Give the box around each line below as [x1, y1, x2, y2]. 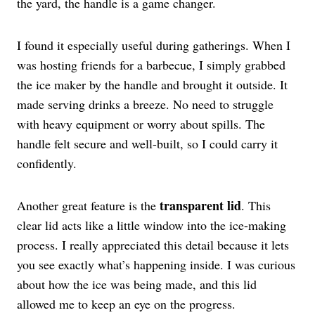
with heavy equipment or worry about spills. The [17, 115, 265, 133]
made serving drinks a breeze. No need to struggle [17, 96, 274, 113]
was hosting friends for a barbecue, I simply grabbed [17, 56, 285, 74]
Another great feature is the [17, 197, 160, 214]
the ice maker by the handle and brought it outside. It [17, 76, 288, 94]
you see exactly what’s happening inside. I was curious [17, 256, 295, 274]
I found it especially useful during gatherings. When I [17, 37, 290, 54]
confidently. [17, 155, 77, 172]
